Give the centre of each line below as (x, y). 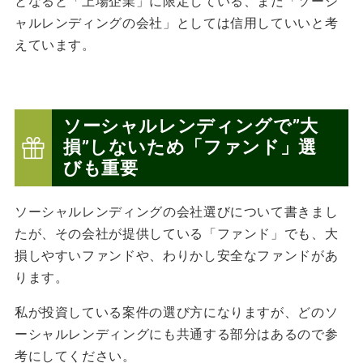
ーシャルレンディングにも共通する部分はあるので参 (176, 334)
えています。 (55, 45)
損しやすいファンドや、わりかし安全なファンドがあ (176, 256)
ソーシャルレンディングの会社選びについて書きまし (176, 212)
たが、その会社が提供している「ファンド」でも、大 (176, 234)
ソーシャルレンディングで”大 (190, 126)
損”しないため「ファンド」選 (190, 147)
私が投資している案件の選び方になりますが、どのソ (176, 312)
